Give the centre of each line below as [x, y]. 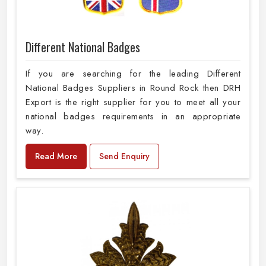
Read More [56, 156]
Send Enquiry [124, 156]
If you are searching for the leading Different [133, 74]
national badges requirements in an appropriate [133, 117]
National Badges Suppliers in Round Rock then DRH [133, 88]
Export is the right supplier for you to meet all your [133, 102]
